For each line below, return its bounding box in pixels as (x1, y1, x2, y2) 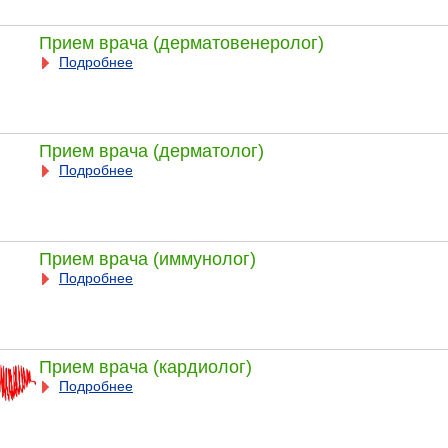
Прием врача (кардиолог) (38, 356, 252, 377)
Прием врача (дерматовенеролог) (38, 32, 324, 53)
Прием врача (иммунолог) (38, 248, 256, 269)
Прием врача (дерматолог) (38, 140, 264, 161)
